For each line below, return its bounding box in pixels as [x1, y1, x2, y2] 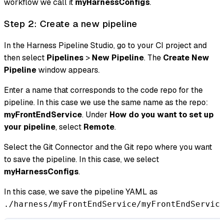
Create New [163, 52, 209, 63]
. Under [82, 109, 110, 120]
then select [4, 52, 47, 63]
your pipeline [4, 121, 55, 132]
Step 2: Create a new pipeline [4, 17, 137, 30]
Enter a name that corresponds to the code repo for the [4, 84, 203, 95]
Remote [83, 121, 114, 132]
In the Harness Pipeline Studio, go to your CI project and [4, 40, 207, 51]
